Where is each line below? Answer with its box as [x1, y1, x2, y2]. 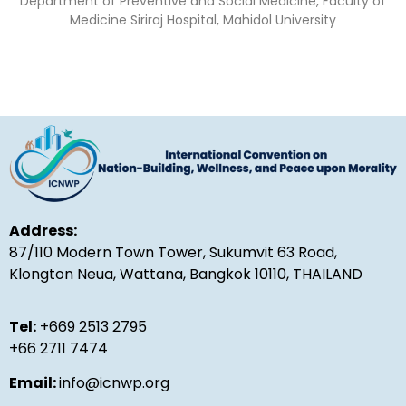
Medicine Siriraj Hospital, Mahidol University [70, 11, 336, 30]
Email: [9, 372, 59, 394]
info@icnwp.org [59, 372, 169, 394]
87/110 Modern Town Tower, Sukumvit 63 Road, [9, 241, 337, 263]
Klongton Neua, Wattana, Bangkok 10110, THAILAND [9, 263, 362, 285]
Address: [9, 219, 77, 241]
